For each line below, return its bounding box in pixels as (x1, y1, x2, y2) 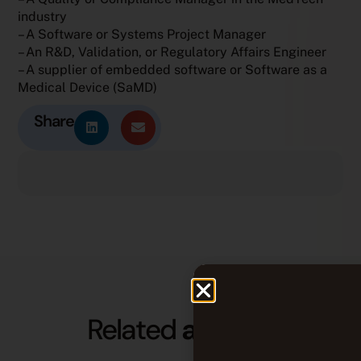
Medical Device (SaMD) (18, 79, 158, 95)
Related (87, 310, 182, 348)
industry (18, 8, 68, 24)
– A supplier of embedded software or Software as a (18, 61, 328, 77)
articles (181, 310, 274, 348)
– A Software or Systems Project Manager (18, 26, 267, 42)
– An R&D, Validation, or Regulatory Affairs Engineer (18, 44, 327, 60)
